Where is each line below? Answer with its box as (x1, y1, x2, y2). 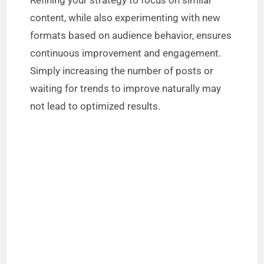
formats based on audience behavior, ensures (30, 29, 232, 42)
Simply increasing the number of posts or (30, 65, 214, 77)
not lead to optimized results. (30, 100, 161, 113)
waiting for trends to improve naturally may (30, 82, 222, 95)
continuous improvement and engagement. (30, 47, 222, 60)
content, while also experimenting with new (30, 12, 221, 24)
